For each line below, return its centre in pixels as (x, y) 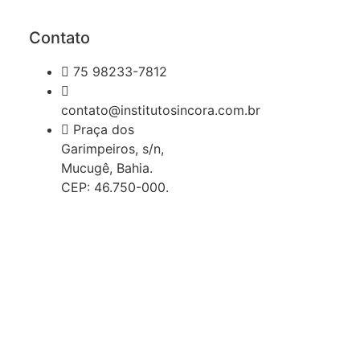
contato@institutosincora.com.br (161, 110)
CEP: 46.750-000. (115, 188)
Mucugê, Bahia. (107, 168)
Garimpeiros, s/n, (112, 149)
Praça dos (104, 130)
